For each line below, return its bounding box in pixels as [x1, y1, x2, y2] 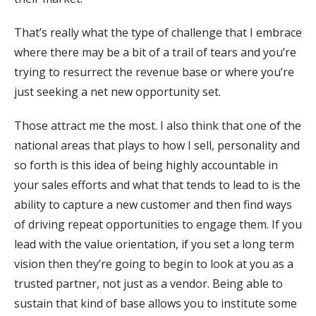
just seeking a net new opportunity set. [14, 83, 221, 99]
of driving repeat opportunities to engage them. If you [14, 216, 302, 232]
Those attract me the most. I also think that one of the [14, 117, 301, 133]
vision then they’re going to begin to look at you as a [14, 255, 293, 272]
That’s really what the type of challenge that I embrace [14, 24, 302, 40]
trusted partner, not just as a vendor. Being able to [14, 275, 283, 291]
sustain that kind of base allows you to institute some [14, 295, 297, 311]
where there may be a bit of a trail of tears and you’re [14, 44, 296, 60]
